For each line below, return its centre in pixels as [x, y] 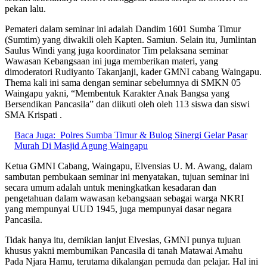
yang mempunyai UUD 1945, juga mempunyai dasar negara [118, 209]
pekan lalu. [25, 8]
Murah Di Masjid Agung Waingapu [81, 145]
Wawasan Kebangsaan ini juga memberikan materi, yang [111, 61]
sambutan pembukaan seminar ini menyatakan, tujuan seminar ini [127, 176]
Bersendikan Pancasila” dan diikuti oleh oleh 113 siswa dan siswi [127, 104]
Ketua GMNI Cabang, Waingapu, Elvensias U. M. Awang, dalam [128, 166]
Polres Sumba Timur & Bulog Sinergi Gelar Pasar [154, 135]
